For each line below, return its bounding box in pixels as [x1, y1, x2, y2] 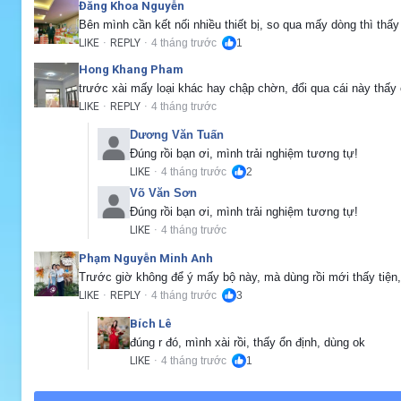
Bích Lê [130, 316, 172, 330]
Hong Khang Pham [79, 62, 183, 76]
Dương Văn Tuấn [130, 127, 224, 141]
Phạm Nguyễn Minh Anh [79, 251, 213, 265]
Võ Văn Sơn [130, 185, 197, 200]
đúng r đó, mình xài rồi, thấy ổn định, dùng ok [130, 335, 365, 349]
